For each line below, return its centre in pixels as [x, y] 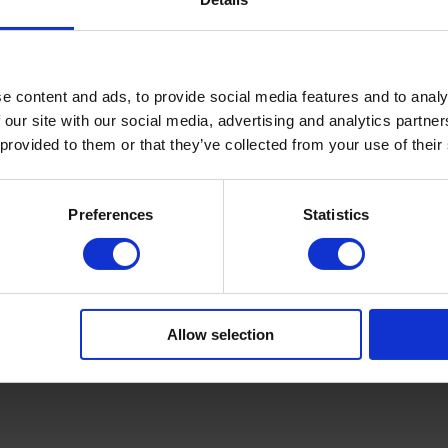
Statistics [336, 214]
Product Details [224, 98]
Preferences [111, 214]
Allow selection [221, 334]
